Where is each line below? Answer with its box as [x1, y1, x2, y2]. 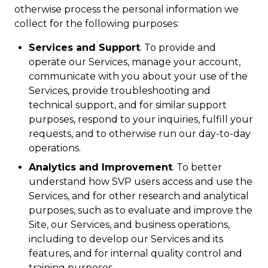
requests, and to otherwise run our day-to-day [29, 128, 251, 139]
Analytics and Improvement [29, 162, 172, 173]
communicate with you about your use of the [29, 71, 248, 82]
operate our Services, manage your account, [29, 56, 240, 68]
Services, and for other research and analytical [29, 190, 249, 202]
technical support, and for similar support [29, 99, 227, 111]
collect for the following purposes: [14, 18, 179, 29]
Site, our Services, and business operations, [29, 219, 230, 230]
